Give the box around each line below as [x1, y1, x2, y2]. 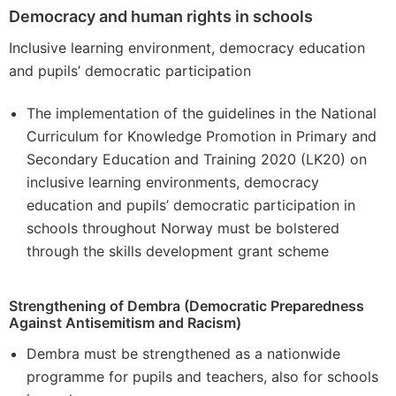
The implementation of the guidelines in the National [27, 104, 377, 122]
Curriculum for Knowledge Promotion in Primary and [27, 127, 377, 145]
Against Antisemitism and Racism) [9, 314, 241, 331]
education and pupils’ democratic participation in [27, 196, 355, 214]
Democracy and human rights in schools [9, 7, 313, 26]
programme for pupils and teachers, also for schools [27, 368, 378, 385]
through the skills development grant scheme [27, 242, 329, 260]
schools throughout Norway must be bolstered [27, 219, 339, 237]
